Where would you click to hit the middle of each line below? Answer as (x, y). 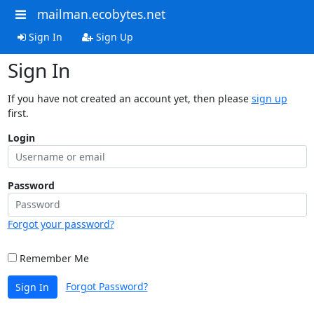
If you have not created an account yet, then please (129, 98)
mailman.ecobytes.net (101, 14)
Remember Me (53, 258)
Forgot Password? (107, 286)
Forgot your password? (61, 224)
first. (18, 113)
